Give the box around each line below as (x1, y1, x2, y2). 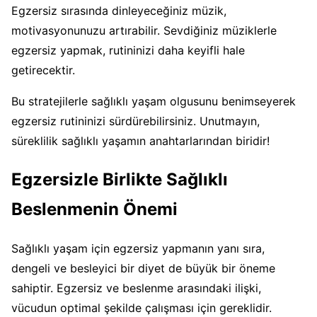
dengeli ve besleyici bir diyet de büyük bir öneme (11, 260, 275, 275)
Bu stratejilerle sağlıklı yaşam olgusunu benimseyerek (11, 94, 296, 109)
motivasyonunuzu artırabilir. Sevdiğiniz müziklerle (11, 23, 277, 38)
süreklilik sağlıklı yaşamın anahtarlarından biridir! (11, 134, 270, 149)
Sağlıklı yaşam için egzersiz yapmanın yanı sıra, (11, 241, 265, 255)
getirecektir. (11, 63, 75, 78)
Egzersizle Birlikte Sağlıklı (11, 169, 228, 190)
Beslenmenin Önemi (11, 199, 178, 220)
